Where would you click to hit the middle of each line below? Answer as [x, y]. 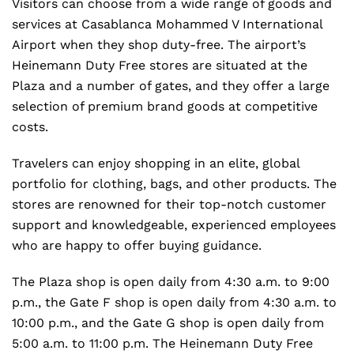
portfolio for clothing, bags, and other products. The [174, 184]
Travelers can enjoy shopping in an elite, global [156, 163]
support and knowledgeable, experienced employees [174, 225]
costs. [30, 127]
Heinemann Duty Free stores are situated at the [160, 65]
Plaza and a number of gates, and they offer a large [171, 86]
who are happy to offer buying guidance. [137, 245]
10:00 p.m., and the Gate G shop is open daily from [168, 323]
